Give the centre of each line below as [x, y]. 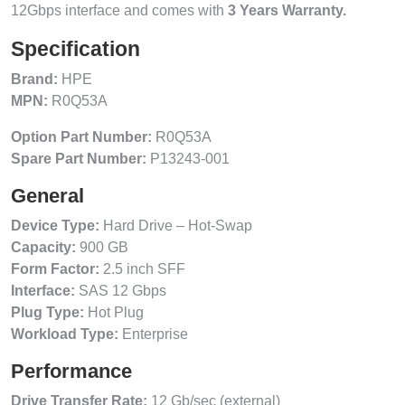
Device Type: [55, 225]
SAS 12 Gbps [121, 290]
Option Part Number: [81, 137]
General [47, 195]
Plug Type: [47, 312]
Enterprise [153, 334]
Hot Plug [114, 312]
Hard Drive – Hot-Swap [176, 225]
